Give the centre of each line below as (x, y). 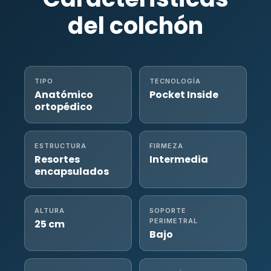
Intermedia (179, 159)
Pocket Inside (184, 94)
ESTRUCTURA (60, 145)
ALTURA (50, 210)
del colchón (135, 25)
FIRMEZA (166, 145)
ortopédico (64, 106)
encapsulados (72, 171)
